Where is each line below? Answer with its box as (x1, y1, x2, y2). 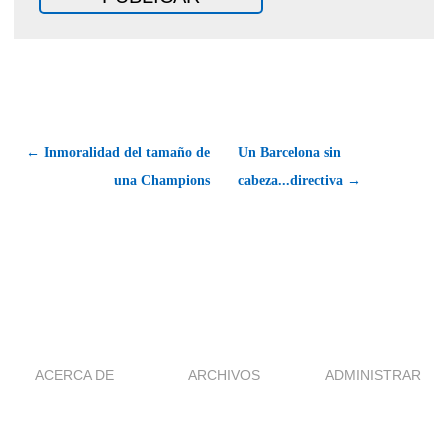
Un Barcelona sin (238, 144, 341, 160)
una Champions (114, 172, 210, 188)
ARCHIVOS (188, 366, 260, 383)
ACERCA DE (35, 366, 115, 383)
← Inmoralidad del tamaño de (26, 144, 210, 160)
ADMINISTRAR (325, 366, 422, 383)
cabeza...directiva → (238, 172, 361, 188)
